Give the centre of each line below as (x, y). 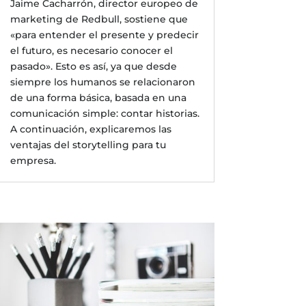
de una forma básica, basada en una (98, 98)
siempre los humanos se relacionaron (102, 82)
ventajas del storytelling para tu (88, 145)
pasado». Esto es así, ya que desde (93, 67)
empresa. (33, 161)
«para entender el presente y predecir (104, 35)
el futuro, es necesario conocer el (91, 51)
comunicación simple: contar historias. (105, 114)
